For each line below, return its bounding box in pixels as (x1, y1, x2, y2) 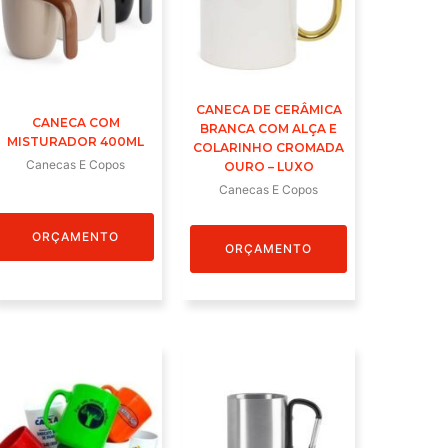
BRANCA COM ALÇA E (200, 121, 338, 137)
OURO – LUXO (223, 159, 314, 175)
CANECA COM (31, 115, 120, 131)
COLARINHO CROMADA (193, 140, 345, 156)
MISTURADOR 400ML (7, 134, 145, 150)
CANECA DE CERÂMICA (195, 102, 342, 118)
